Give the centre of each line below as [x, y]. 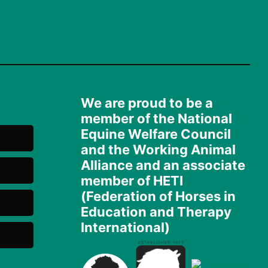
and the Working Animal [158, 149]
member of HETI [132, 180]
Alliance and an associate [163, 165]
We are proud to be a [147, 103]
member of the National [156, 118]
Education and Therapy [156, 211]
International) [125, 227]
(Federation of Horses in [158, 196]
